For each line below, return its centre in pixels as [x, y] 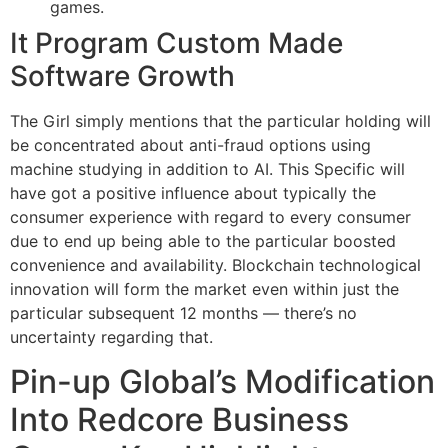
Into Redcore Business [179, 420]
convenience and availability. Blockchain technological [215, 264]
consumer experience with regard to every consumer [210, 216]
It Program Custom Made [176, 42]
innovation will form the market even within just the [204, 288]
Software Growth [122, 75]
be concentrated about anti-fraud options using [190, 144]
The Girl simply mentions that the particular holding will [220, 120]
